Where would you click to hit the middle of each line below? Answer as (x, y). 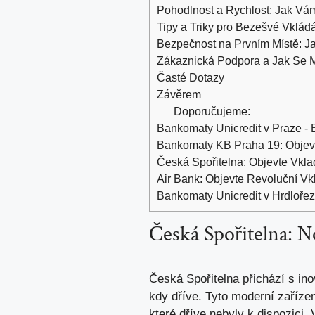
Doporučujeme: (212, 111)
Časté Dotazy (191, 77)
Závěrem (179, 94)
